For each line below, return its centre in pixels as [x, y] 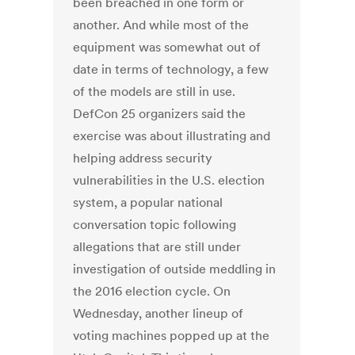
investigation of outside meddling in [175, 269]
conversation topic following [155, 225]
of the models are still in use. [155, 92]
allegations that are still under [157, 247]
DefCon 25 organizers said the [160, 114]
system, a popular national [148, 202]
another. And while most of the [161, 25]
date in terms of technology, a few [171, 69]
